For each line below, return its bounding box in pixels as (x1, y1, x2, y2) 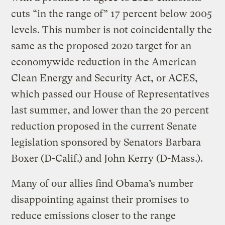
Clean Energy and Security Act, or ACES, (11, 72, 198, 84)
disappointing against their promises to (11, 193, 189, 205)
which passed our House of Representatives (11, 88, 210, 100)
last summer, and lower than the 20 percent (11, 104, 209, 116)
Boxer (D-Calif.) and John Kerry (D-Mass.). (11, 152, 203, 164)
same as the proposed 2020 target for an (11, 40, 192, 52)
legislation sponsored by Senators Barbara (11, 136, 201, 148)
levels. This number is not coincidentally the (11, 24, 212, 36)
